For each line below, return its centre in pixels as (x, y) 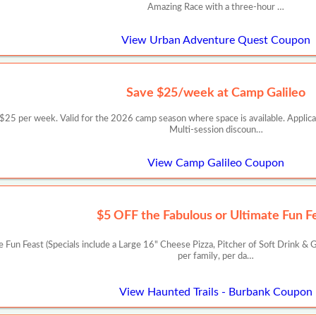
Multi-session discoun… (216, 130)
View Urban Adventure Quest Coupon (216, 40)
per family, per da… (216, 257)
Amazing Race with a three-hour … (216, 8)
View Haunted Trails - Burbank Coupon (216, 292)
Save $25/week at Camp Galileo (216, 93)
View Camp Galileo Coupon (216, 163)
